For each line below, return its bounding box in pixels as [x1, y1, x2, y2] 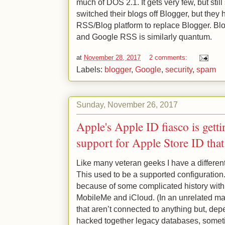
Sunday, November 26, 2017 [76, 100, 178, 109]
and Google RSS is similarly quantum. [76, 32, 212, 42]
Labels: [76, 64, 104, 74]
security [165, 64, 192, 74]
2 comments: [149, 53, 189, 61]
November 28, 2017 [84, 53, 141, 61]
